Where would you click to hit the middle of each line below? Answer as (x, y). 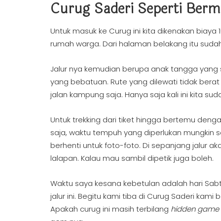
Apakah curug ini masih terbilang (110, 209)
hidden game (195, 209)
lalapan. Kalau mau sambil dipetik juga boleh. (133, 158)
